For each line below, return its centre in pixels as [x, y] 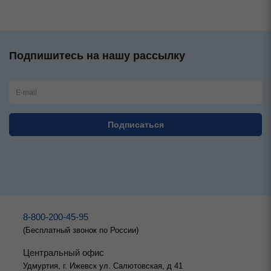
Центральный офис [64, 253]
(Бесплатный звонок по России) [81, 230]
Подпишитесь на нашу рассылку [97, 56]
